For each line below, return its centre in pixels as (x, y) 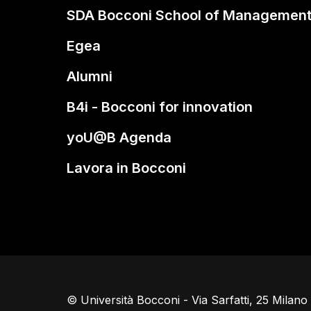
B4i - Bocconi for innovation (160, 107)
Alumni (90, 76)
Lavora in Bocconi (126, 168)
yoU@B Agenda (119, 137)
